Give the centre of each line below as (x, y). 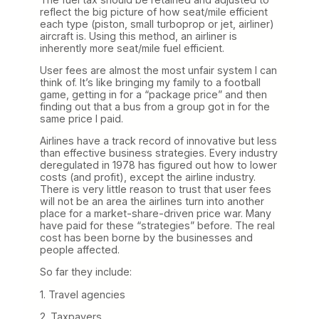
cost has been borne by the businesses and (146, 238)
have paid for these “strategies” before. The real (157, 226)
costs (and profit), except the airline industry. (148, 177)
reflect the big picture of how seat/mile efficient (154, 12)
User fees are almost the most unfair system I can (158, 70)
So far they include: (86, 272)
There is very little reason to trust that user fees (156, 189)
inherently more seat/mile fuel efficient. (132, 48)
